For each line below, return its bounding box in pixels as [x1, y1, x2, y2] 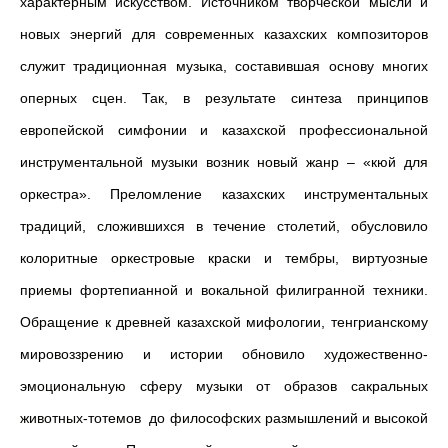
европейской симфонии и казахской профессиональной [20, 122, 428, 138]
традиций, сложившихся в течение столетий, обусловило [20, 218, 428, 234]
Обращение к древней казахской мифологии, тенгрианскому [20, 314, 428, 330]
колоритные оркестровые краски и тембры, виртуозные [20, 250, 428, 266]
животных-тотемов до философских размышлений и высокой [20, 410, 428, 426]
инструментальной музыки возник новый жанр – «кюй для [20, 154, 428, 170]
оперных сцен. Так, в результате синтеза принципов [20, 90, 428, 106]
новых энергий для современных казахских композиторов [20, 26, 428, 42]
